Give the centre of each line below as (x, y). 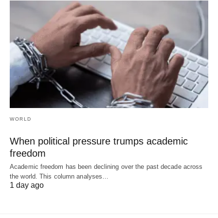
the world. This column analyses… (59, 177)
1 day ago (27, 185)
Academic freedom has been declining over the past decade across (106, 167)
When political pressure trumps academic (99, 141)
